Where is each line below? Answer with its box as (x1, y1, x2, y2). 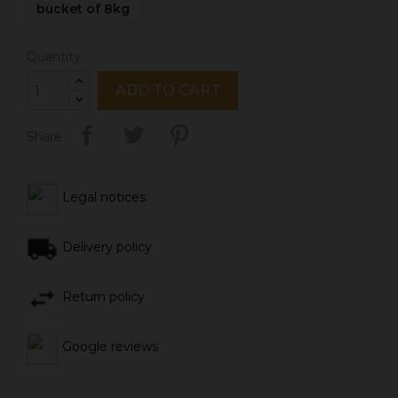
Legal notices (62, 189, 146, 206)
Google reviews (62, 338, 158, 355)
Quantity (27, 49, 81, 66)
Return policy (62, 289, 145, 306)
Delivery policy (62, 239, 152, 256)
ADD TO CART (115, 82, 220, 99)
